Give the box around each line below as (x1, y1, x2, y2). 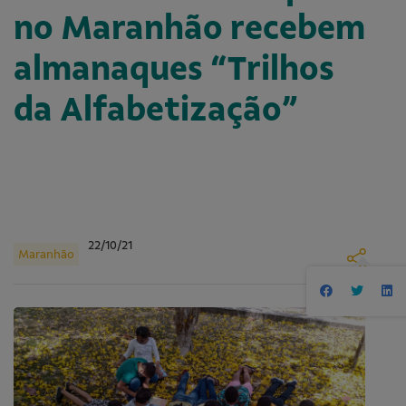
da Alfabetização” (14, 91, 297, 129)
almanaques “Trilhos (14, 50, 334, 88)
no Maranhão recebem (14, 9, 365, 47)
